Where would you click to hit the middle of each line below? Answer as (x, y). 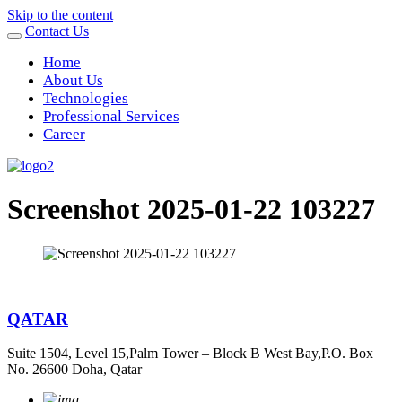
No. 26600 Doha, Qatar (74, 370)
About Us (73, 80)
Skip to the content (60, 15)
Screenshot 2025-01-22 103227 (191, 210)
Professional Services (111, 116)
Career (64, 134)
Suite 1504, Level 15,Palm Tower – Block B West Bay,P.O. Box (190, 354)
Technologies (86, 98)
